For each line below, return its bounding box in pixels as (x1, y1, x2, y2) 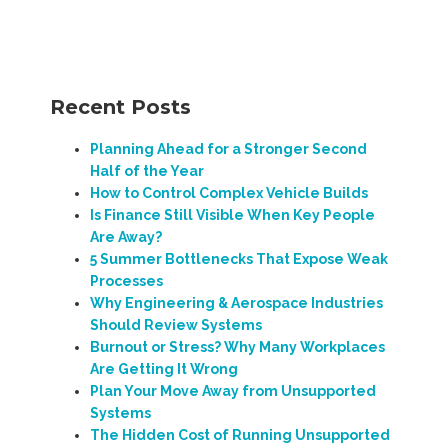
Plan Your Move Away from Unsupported (90, 382, 376, 399)
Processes (90, 272, 163, 289)
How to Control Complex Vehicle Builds (90, 184, 368, 201)
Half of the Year (90, 162, 204, 179)
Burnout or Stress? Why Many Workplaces (90, 338, 385, 355)
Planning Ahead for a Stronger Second (90, 140, 367, 157)
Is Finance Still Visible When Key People (90, 206, 375, 223)
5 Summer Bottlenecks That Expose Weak (90, 250, 388, 267)
